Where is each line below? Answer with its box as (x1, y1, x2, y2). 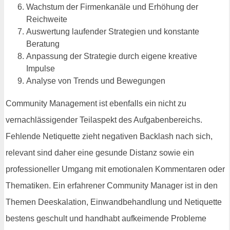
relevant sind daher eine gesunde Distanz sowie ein (6, 148, 194, 158)
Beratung (26, 40, 60, 49)
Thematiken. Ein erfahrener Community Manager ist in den (6, 181, 218, 190)
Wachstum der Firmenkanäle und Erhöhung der (26, 3, 198, 12)
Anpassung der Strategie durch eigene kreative (26, 52, 197, 61)
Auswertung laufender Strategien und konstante (26, 27, 199, 36)
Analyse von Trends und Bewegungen (26, 76, 165, 86)
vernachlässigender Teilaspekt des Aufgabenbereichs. (6, 116, 202, 125)
